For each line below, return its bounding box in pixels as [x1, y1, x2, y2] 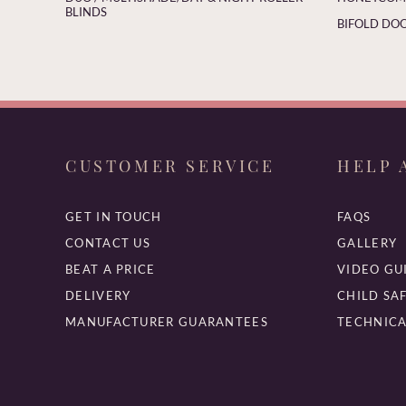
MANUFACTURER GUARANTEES [65, 314, 268, 329]
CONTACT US [65, 235, 151, 250]
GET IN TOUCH [65, 208, 162, 224]
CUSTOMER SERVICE [65, 154, 275, 177]
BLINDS [65, 4, 107, 19]
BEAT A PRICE [65, 261, 156, 276]
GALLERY [337, 235, 398, 250]
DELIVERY [65, 287, 131, 303]
